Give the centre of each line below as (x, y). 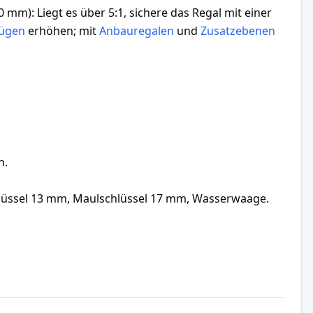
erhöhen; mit (62, 30)
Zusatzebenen (238, 30)
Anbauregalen (137, 30)
